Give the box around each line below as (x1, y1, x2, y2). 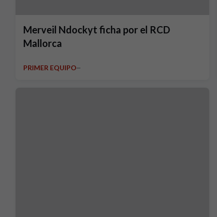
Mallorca (23, 37, 62, 49)
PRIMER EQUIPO (23, 63, 77, 72)
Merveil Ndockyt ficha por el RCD (23, 24, 170, 35)
